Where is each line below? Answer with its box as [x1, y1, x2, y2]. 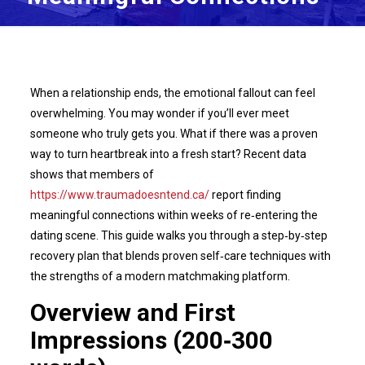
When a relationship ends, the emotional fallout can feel [29, 86, 315, 99]
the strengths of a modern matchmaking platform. [29, 270, 290, 283]
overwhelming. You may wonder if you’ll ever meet [29, 107, 289, 120]
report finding [209, 188, 281, 201]
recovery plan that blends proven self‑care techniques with [29, 249, 331, 262]
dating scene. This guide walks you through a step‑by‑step [29, 229, 328, 242]
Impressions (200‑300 [29, 326, 273, 354]
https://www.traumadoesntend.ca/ [29, 188, 209, 201]
